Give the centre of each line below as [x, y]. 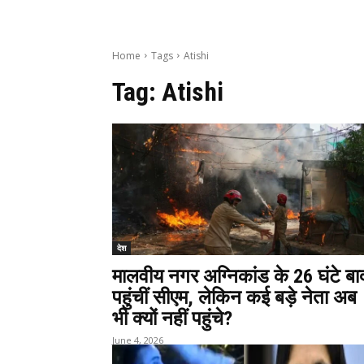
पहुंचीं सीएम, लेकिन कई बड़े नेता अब [234, 297]
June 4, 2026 [138, 340]
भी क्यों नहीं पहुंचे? [172, 318]
